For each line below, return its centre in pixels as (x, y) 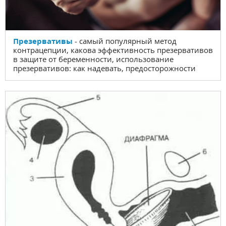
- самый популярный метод (126, 41)
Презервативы (43, 41)
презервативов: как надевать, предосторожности (104, 68)
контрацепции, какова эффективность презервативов (113, 50)
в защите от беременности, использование (93, 59)
